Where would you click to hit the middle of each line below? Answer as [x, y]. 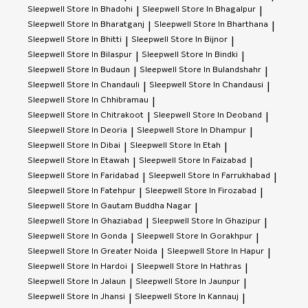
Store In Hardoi [97, 266]
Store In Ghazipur [226, 221]
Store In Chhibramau [108, 100]
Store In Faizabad [212, 161]
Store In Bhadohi [100, 9]
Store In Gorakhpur [214, 236]
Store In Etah [195, 145]
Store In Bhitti [94, 40]
